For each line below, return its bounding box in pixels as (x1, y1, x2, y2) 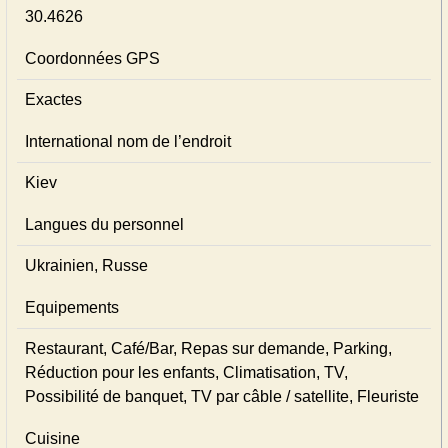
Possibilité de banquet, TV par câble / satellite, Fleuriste (25, 388, 419, 405)
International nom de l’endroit (25, 133, 231, 150)
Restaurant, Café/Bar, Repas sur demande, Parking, (25, 340, 392, 357)
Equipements (25, 299, 119, 316)
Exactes (25, 91, 82, 108)
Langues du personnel (25, 216, 184, 233)
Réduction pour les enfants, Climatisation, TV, (25, 364, 348, 381)
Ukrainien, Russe (25, 257, 148, 274)
